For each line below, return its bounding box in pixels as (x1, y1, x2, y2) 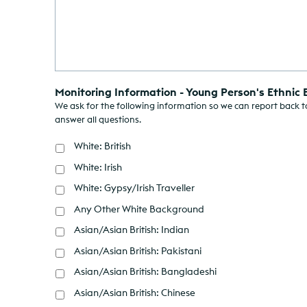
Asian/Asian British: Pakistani (74, 244, 201, 257)
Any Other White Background (74, 202, 204, 215)
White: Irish (74, 160, 122, 173)
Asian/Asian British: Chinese (74, 286, 195, 299)
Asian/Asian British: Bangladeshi (74, 265, 217, 278)
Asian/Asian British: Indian (74, 223, 189, 236)
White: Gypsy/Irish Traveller (74, 182, 195, 195)
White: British (74, 140, 131, 153)
